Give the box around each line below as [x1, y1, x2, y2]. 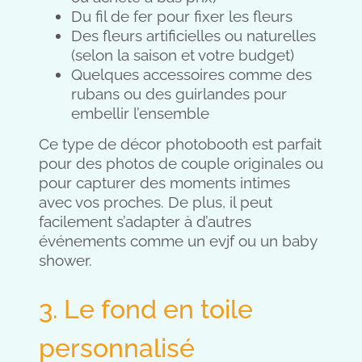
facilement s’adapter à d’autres [39, 213, 251, 231]
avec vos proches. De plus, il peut [39, 193, 272, 212]
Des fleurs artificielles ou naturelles [71, 26, 316, 44]
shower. [39, 251, 92, 270]
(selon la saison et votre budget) [71, 45, 294, 64]
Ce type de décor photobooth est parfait [39, 135, 322, 154]
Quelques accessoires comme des [71, 65, 312, 83]
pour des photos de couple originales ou [39, 154, 323, 173]
